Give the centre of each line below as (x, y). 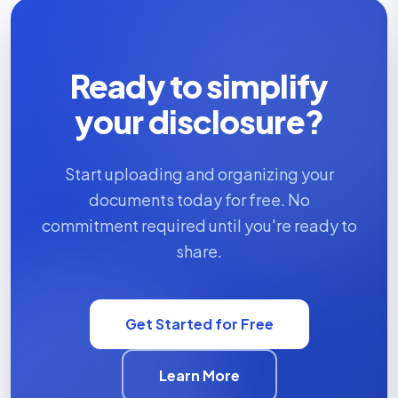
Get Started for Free (199, 324)
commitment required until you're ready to (199, 225)
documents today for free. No (199, 199)
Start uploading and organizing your (199, 174)
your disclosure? (199, 121)
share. (199, 251)
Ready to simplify (199, 86)
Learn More (199, 375)
